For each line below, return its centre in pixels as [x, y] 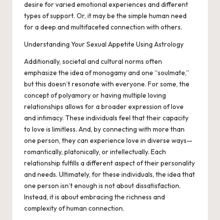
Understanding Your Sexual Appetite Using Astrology [104, 44]
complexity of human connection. [74, 208]
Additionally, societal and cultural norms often [93, 62]
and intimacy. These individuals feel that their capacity [106, 118]
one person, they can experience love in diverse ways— [108, 141]
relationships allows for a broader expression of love [104, 107]
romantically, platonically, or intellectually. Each [95, 152]
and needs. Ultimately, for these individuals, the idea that [110, 175]
